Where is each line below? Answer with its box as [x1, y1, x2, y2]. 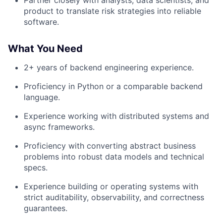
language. [24, 92, 60, 103]
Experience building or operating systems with [24, 181, 198, 192]
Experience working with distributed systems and [24, 111, 209, 121]
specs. [24, 163, 48, 173]
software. [24, 17, 59, 27]
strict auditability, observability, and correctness [24, 192, 204, 203]
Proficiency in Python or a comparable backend [24, 81, 203, 92]
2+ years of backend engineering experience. [24, 62, 194, 73]
